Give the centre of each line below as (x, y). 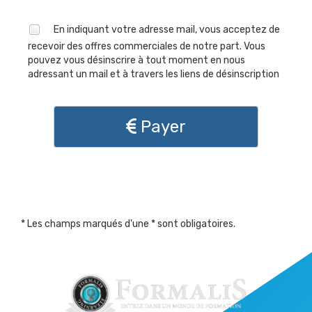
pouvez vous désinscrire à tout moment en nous (136, 61)
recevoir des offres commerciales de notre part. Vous (147, 47)
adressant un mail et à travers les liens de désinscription (154, 75)
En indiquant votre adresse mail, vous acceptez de (167, 29)
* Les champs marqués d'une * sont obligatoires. (128, 224)
